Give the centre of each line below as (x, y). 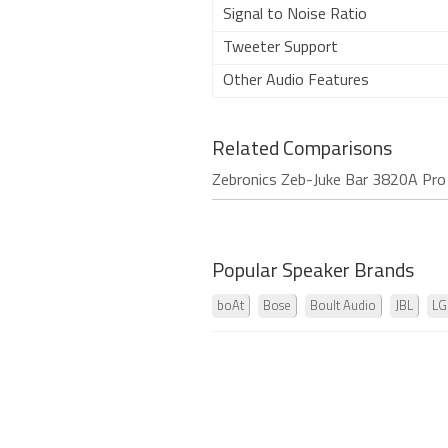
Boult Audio (343, 306)
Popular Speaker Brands (313, 272)
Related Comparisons (302, 150)
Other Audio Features (296, 81)
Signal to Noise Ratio (295, 15)
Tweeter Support (280, 48)
